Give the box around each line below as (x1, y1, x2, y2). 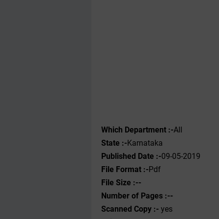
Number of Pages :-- (101, 191, 173, 200)
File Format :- (101, 165, 149, 174)
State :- (101, 138, 127, 148)
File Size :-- (101, 178, 141, 187)
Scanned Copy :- (101, 204, 159, 214)
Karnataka (127, 138, 163, 148)
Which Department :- (101, 125, 174, 134)
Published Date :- (101, 152, 161, 161)
